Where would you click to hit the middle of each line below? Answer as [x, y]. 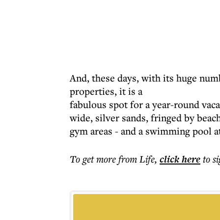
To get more [94, 159]
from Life [137, 159]
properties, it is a [106, 91]
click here [180, 159]
